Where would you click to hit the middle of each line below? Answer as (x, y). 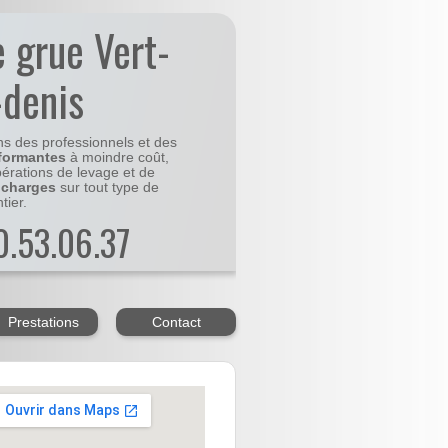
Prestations (43, 322)
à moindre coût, (117, 158)
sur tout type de (107, 188)
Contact (176, 322)
